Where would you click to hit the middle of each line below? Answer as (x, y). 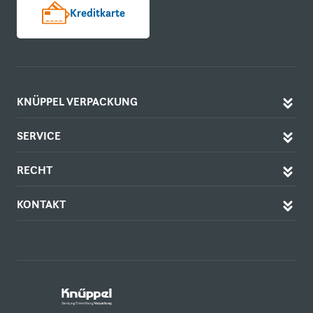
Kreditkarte (97, 13)
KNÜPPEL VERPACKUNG (77, 102)
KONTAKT (41, 205)
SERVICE (39, 136)
